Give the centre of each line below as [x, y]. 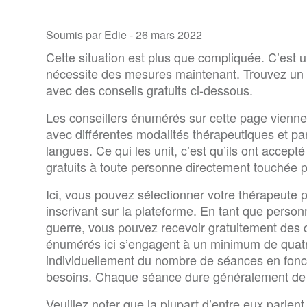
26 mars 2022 [169, 34]
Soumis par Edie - [90, 34]
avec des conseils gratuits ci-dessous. [149, 89]
